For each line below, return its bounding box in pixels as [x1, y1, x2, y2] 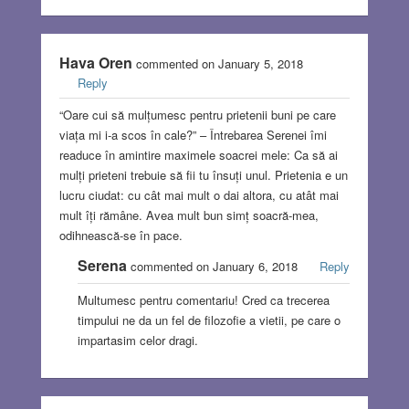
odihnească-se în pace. [58, 226, 183, 245]
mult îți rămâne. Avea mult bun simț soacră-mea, [58, 206, 319, 225]
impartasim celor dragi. [77, 331, 198, 350]
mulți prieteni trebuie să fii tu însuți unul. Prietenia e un [58, 166, 348, 184]
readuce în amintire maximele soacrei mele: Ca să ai [58, 146, 338, 164]
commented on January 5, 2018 [131, 55, 303, 73]
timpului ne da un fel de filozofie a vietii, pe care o [77, 311, 341, 330]
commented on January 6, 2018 [126, 257, 301, 276]
